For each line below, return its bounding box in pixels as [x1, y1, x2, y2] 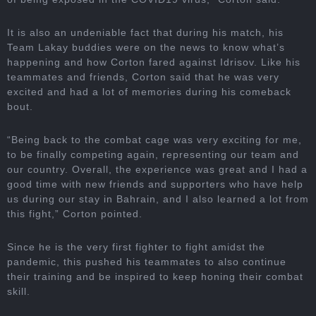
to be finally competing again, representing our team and [7, 149, 299, 161]
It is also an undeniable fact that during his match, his [7, 27, 284, 39]
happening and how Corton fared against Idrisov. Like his [7, 56, 300, 68]
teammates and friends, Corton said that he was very [7, 71, 279, 83]
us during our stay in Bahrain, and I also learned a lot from [7, 193, 309, 205]
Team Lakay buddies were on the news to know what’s [7, 42, 285, 54]
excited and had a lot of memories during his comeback [7, 86, 291, 98]
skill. [7, 286, 30, 298]
